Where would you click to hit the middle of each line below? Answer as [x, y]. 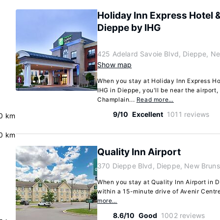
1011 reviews [188, 114]
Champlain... [117, 99]
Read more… [155, 99]
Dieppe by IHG [129, 28]
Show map [115, 65]
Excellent [148, 114]
